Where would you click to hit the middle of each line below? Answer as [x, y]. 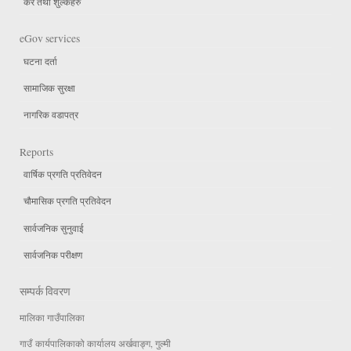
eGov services [50, 39]
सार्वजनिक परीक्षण [53, 254]
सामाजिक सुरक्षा [49, 87]
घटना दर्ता [40, 61]
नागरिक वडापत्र [51, 115]
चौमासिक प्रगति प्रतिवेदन [67, 201]
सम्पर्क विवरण [45, 292]
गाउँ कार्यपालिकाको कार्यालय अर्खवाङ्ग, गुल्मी [95, 343]
